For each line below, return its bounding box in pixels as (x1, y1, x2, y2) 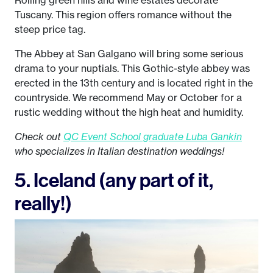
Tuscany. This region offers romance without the (15, 9, 232, 21)
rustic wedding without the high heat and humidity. (15, 106, 243, 119)
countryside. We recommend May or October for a (15, 91, 242, 104)
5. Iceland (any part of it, (15, 168, 213, 193)
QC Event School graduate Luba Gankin (63, 130, 242, 143)
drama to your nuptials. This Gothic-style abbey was (15, 62, 250, 75)
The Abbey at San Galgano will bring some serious (15, 48, 243, 60)
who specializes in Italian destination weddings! (15, 145, 224, 158)
